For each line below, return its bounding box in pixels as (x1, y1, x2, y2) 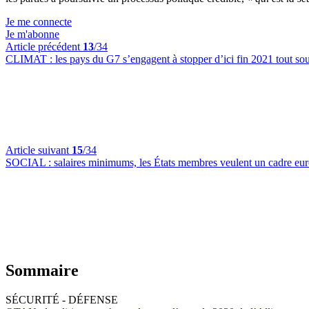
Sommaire (6, 261, 79, 279)
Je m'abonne (6, 28, 59, 40)
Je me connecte (6, 16, 72, 28)
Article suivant (6, 144, 72, 156)
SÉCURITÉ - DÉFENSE (6, 293, 118, 306)
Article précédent (6, 41, 83, 52)
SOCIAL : (6, 157, 54, 168)
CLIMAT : (6, 53, 55, 65)
